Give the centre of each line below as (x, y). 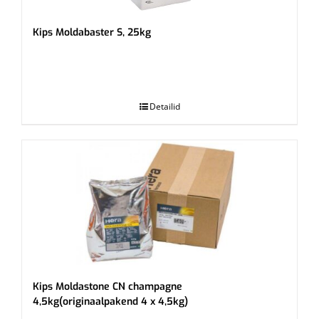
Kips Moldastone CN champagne (108, 287)
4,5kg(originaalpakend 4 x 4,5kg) (110, 302)
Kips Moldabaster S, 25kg (92, 33)
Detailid (164, 107)
